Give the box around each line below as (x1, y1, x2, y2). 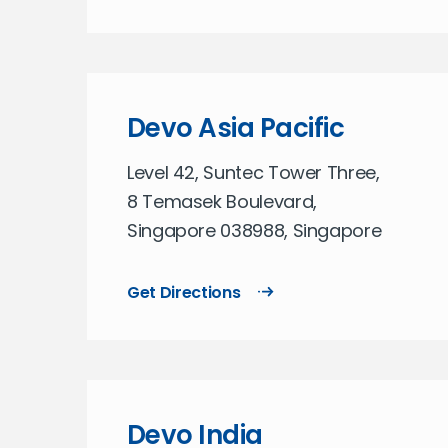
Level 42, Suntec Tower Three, (127, 160, 380, 185)
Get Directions (127, 281, 241, 304)
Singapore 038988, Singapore (127, 218, 382, 243)
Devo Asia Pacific (127, 110, 345, 146)
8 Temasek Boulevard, (127, 189, 317, 214)
